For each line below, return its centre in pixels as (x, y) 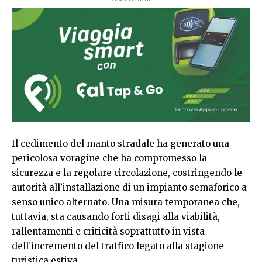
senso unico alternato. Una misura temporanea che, (126, 202)
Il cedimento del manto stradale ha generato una (120, 143)
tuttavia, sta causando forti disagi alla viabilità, (116, 216)
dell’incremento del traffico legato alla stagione (118, 246)
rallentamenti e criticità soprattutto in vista (108, 231)
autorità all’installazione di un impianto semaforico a (129, 187)
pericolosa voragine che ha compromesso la (109, 158)
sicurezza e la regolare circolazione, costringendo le (127, 173)
